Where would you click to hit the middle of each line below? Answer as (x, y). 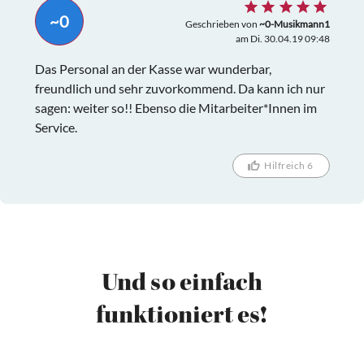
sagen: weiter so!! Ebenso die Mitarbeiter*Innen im (175, 107)
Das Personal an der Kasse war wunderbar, (153, 68)
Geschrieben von (222, 24)
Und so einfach (182, 285)
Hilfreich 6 (289, 166)
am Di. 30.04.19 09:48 (282, 38)
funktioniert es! (182, 317)
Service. (56, 127)
